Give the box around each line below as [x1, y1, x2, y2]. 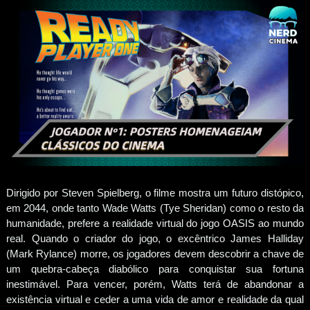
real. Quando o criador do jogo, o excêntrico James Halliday [6, 232, 304, 244]
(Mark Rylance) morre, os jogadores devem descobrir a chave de [6, 247, 304, 259]
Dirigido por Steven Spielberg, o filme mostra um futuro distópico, [6, 186, 304, 199]
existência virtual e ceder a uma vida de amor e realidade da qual [6, 293, 304, 305]
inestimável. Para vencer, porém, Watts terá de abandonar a [6, 277, 304, 290]
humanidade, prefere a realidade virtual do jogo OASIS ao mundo [6, 217, 304, 229]
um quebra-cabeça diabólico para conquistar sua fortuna [6, 262, 304, 275]
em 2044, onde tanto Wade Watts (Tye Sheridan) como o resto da [6, 201, 304, 214]
